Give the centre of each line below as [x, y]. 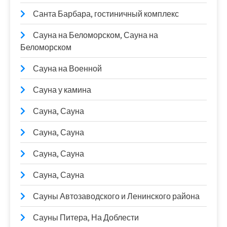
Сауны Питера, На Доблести [86, 218]
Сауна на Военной [67, 69]
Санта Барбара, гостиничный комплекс [106, 14]
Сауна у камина [62, 90]
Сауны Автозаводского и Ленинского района [116, 196]
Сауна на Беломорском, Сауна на [96, 35]
